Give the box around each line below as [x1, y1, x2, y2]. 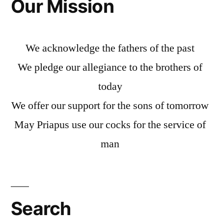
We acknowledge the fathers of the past [26, 41, 194, 55]
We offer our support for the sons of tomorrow [11, 99, 209, 113]
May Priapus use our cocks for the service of [14, 118, 206, 132]
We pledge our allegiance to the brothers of [18, 60, 202, 75]
